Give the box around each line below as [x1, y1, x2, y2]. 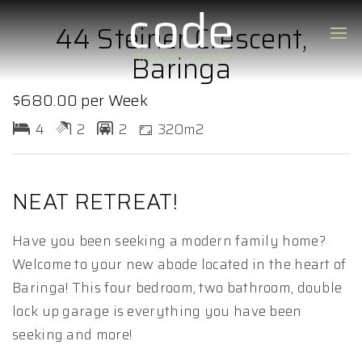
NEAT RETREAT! [12, 184, 178, 219]
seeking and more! [12, 324, 133, 345]
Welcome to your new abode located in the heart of [12, 254, 347, 275]
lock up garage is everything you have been [12, 301, 302, 322]
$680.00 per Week [12, 88, 148, 112]
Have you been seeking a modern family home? [12, 230, 326, 251]
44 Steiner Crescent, [54, 17, 308, 61]
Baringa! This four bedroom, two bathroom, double [12, 277, 343, 298]
